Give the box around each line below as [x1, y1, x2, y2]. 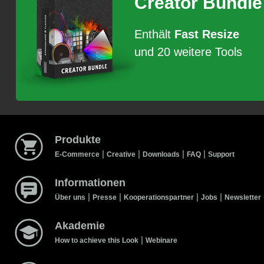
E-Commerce [55, 150, 100, 159]
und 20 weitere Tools [134, 45, 242, 59]
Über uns [55, 193, 85, 202]
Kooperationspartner [124, 193, 194, 202]
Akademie [55, 219, 105, 232]
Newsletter [225, 193, 261, 202]
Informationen [55, 176, 126, 189]
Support [208, 150, 235, 159]
